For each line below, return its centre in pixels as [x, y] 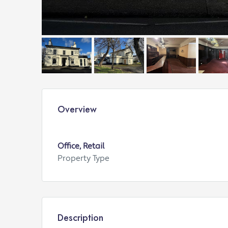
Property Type [83, 158]
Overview [77, 109]
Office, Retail [81, 146]
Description [80, 218]
